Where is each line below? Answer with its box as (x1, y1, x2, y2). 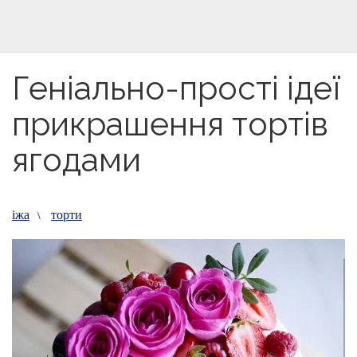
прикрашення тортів (12, 104, 328, 143)
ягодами (12, 140, 141, 179)
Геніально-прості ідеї (12, 69, 340, 108)
